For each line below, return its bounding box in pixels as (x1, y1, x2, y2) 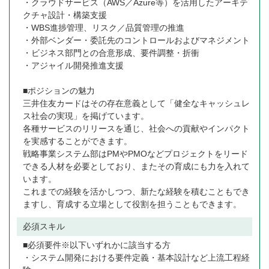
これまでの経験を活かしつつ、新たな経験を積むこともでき (23, 187, 250, 197)
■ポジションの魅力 (23, 86, 95, 96)
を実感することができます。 (23, 136, 132, 147)
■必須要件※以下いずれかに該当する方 (23, 240, 171, 250)
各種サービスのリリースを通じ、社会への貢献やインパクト (23, 124, 250, 134)
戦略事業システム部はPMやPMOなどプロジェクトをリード (23, 149, 248, 159)
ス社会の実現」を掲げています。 (23, 111, 149, 121)
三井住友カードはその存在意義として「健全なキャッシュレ (23, 98, 250, 109)
